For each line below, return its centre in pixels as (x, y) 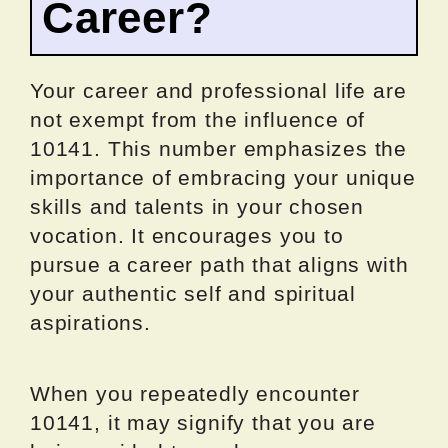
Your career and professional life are (218, 91)
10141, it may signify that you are (203, 423)
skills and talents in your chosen (197, 207)
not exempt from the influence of (198, 120)
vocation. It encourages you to (187, 236)
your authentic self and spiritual (193, 294)
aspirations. (90, 323)
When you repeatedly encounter (195, 394)
